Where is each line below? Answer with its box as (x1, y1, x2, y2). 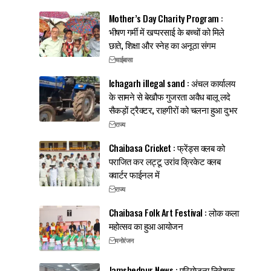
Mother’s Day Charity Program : (108, 11, 223, 25)
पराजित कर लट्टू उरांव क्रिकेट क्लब (108, 154, 221, 168)
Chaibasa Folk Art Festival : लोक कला (108, 205, 239, 219)
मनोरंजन (115, 236, 134, 245)
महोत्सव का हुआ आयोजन (108, 218, 183, 232)
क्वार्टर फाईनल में (108, 167, 160, 181)
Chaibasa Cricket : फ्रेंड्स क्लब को (108, 140, 225, 154)
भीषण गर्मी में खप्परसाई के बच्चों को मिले (108, 24, 224, 38)
